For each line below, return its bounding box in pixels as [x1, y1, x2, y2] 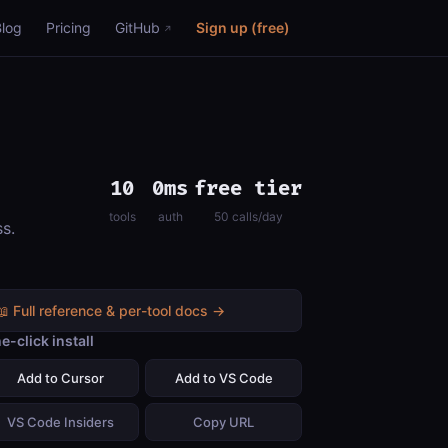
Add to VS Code [174, 369, 273, 386]
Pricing [46, 19, 91, 36]
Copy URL [193, 414, 255, 431]
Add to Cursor [16, 369, 104, 386]
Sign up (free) [196, 19, 290, 36]
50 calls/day [213, 209, 283, 225]
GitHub [115, 19, 160, 36]
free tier [194, 177, 302, 201]
